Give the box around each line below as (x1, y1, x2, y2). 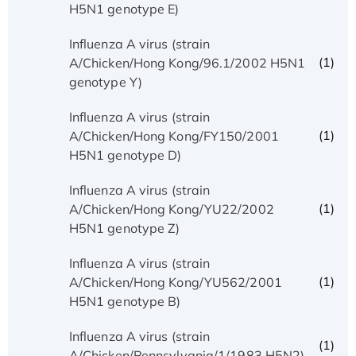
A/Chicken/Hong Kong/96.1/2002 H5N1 (68, 54, 306, 71)
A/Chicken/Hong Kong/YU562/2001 (68, 273, 282, 290)
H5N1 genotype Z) (68, 219, 180, 236)
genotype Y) (68, 73, 142, 90)
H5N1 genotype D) (68, 146, 182, 163)
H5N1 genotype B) (68, 292, 181, 309)
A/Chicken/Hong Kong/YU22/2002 (68, 200, 274, 217)
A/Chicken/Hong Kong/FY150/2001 (68, 127, 279, 144)
